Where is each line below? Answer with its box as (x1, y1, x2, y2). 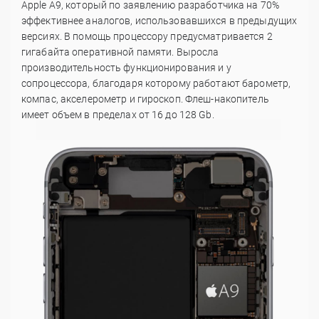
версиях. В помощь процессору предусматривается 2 (21, 31, 273, 43)
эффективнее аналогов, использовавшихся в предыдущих (21, 15, 298, 27)
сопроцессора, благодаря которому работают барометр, (21, 78, 291, 90)
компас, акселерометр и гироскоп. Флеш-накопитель (21, 93, 269, 105)
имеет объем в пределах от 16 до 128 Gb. (21, 109, 214, 121)
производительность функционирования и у (21, 62, 231, 74)
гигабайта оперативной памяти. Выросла (21, 46, 219, 58)
